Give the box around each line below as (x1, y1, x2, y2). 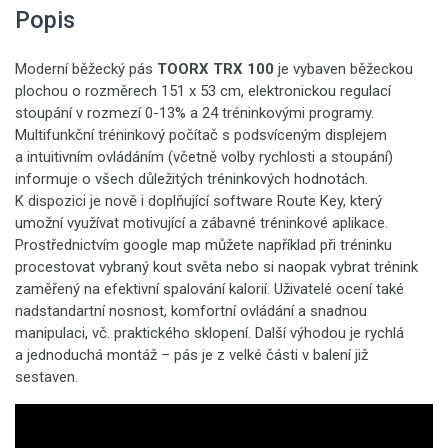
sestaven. (15, 368, 78, 386)
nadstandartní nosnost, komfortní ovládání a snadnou (15, 302, 367, 320)
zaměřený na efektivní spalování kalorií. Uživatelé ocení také (15, 280, 404, 298)
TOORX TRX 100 (157, 60, 274, 78)
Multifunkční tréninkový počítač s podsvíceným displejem (15, 126, 387, 144)
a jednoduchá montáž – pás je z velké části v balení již (15, 346, 368, 364)
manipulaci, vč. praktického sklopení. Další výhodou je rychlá (15, 324, 404, 342)
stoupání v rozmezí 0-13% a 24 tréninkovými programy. (15, 104, 374, 122)
